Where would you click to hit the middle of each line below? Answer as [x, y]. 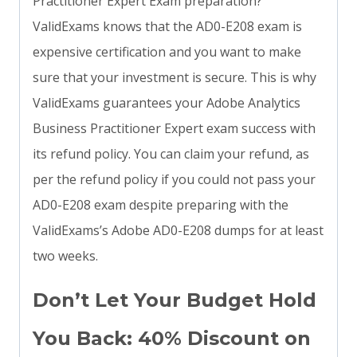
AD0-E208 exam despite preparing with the [161, 205]
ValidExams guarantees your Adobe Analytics [167, 103]
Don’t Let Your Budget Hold [175, 300]
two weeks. [65, 256]
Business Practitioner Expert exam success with [174, 129]
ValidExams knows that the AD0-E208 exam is [167, 27]
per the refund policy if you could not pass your [174, 180]
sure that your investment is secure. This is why [175, 78]
